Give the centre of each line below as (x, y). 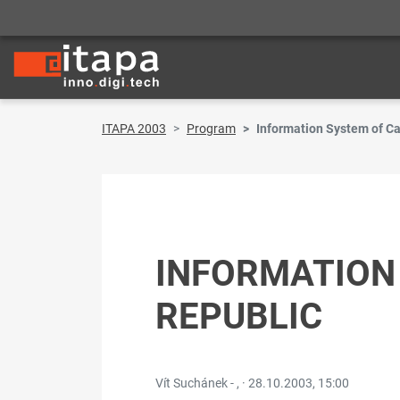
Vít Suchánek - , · (202, 383)
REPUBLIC (239, 317)
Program (211, 129)
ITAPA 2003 (134, 129)
